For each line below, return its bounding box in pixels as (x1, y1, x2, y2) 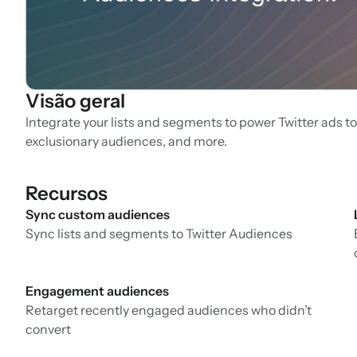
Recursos (25, 182, 108, 206)
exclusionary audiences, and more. (25, 133, 227, 150)
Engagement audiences (25, 283, 169, 300)
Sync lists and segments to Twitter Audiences (25, 226, 292, 242)
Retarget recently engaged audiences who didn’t (25, 302, 312, 319)
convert (25, 321, 71, 338)
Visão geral (25, 89, 125, 113)
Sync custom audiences (25, 206, 170, 223)
